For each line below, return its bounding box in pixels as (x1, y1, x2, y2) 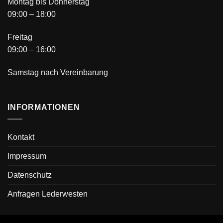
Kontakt (7, 133, 34, 142)
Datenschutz (7, 171, 52, 180)
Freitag (7, 33, 32, 42)
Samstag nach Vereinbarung (7, 68, 108, 77)
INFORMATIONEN (7, 103, 80, 111)
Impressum (7, 152, 46, 161)
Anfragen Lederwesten (7, 190, 88, 199)
